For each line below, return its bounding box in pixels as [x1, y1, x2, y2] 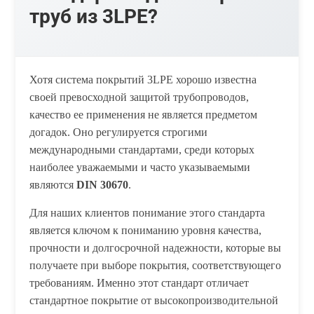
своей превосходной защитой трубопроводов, [29, 91, 250, 104]
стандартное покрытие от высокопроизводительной [29, 294, 279, 307]
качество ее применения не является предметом [29, 109, 258, 121]
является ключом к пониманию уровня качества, [29, 224, 262, 237]
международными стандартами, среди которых [29, 144, 255, 156]
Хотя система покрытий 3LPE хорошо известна [29, 74, 257, 86]
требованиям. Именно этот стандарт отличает [29, 277, 250, 289]
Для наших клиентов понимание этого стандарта [29, 207, 266, 219]
